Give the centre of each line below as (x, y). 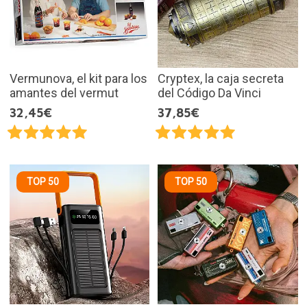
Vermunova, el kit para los (78, 78)
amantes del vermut (64, 93)
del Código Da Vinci (209, 93)
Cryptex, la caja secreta (221, 78)
